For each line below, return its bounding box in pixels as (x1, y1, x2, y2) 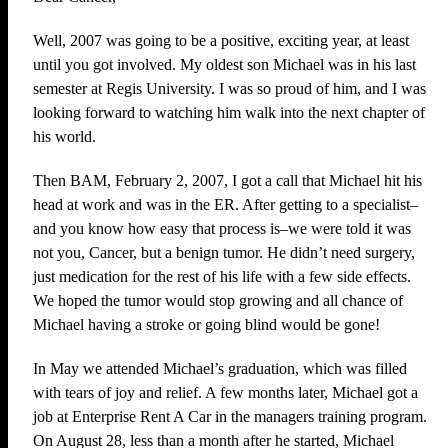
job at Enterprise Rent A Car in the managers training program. (33, 408, 427, 425)
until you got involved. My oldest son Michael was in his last (33, 56, 416, 73)
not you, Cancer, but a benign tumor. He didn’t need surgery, (33, 244, 415, 261)
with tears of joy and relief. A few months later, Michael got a (33, 384, 418, 401)
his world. (33, 128, 96, 145)
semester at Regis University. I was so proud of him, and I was (33, 80, 426, 97)
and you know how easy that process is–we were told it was (33, 220, 411, 237)
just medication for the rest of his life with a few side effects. (33, 268, 411, 285)
